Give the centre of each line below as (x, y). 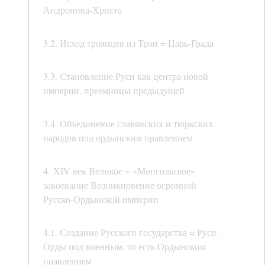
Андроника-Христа (83, 10)
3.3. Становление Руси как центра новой (126, 76)
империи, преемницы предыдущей (114, 91)
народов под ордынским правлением (118, 138)
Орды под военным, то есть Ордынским (125, 247)
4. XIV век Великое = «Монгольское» (119, 171)
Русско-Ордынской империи (101, 199)
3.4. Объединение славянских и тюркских (128, 124)
